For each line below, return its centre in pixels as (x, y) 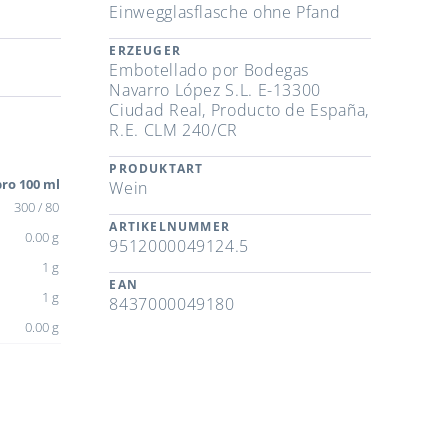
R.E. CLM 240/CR (173, 130)
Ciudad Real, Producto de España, (239, 110)
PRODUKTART (156, 169)
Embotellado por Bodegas (209, 70)
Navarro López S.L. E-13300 (215, 90)
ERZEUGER (145, 51)
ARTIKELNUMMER (169, 227)
